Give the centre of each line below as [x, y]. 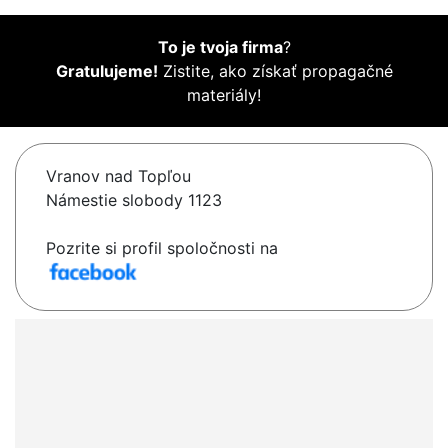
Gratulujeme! [106, 71]
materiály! [224, 95]
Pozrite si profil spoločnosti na [162, 248]
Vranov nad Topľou [118, 176]
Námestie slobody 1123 [134, 200]
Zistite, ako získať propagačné [275, 71]
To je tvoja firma [220, 47]
